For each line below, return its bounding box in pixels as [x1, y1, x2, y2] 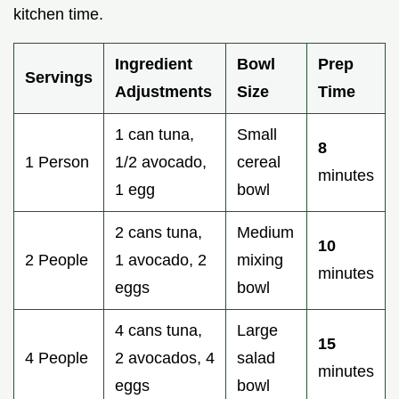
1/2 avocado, [115, 152, 207, 171]
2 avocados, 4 [115, 348, 215, 367]
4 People [25, 348, 88, 367]
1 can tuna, [115, 125, 194, 143]
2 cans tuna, [115, 223, 202, 241]
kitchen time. [13, 4, 103, 23]
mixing [237, 250, 283, 269]
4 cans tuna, [115, 321, 202, 339]
